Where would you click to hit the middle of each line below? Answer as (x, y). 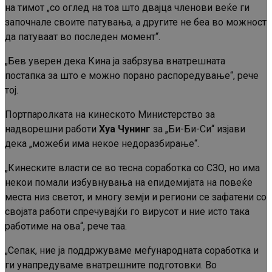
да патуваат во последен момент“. (83, 37)
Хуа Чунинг (125, 129)
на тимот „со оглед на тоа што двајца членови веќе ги (127, 8)
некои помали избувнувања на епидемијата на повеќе (129, 183)
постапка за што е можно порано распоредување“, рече (132, 76)
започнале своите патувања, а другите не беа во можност (136, 22)
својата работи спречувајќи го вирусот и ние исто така (127, 212)
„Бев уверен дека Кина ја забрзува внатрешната (115, 61)
